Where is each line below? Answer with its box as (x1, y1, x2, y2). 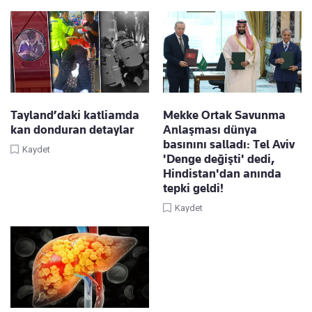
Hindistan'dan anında (163, 166, 281, 180)
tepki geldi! (163, 180, 224, 195)
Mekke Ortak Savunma (163, 107, 286, 122)
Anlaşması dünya (163, 122, 257, 136)
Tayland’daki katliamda (10, 107, 139, 122)
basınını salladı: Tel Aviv (163, 136, 295, 151)
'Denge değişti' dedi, (163, 151, 275, 166)
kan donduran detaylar (10, 122, 134, 136)
